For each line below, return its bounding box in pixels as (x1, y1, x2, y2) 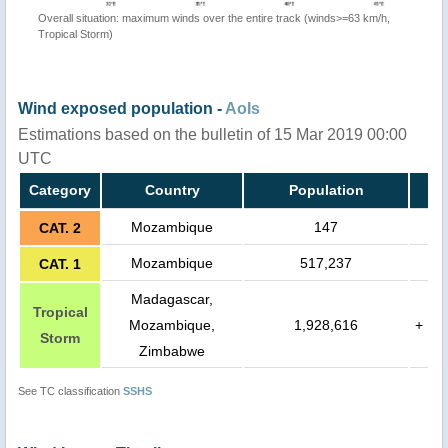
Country (144, 182, 200, 199)
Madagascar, (131, 291, 213, 308)
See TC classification (18, 385, 123, 398)
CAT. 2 (39, 220, 81, 237)
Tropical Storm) (38, 28, 113, 41)
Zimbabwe (139, 343, 205, 360)
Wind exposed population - (18, 100, 225, 118)
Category (29, 182, 91, 199)
